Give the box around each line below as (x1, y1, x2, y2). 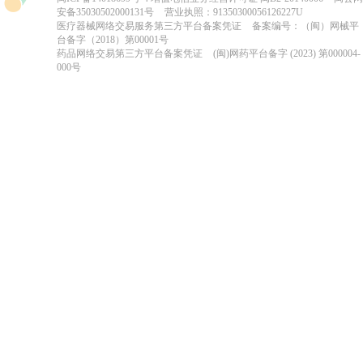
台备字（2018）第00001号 (57, 34, 169, 45)
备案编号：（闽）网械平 (252, 20, 359, 32)
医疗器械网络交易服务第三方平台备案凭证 (57, 20, 244, 32)
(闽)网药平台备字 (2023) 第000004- (213, 48, 361, 59)
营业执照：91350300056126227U (164, 6, 303, 18)
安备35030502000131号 (57, 6, 154, 18)
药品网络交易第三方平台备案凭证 (57, 48, 205, 59)
